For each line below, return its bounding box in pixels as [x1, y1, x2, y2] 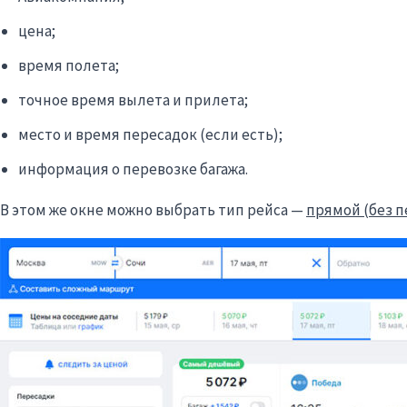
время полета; [18, 55, 119, 75]
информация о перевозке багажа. [18, 158, 248, 179]
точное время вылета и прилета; [18, 89, 248, 110]
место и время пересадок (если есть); [18, 124, 283, 144]
